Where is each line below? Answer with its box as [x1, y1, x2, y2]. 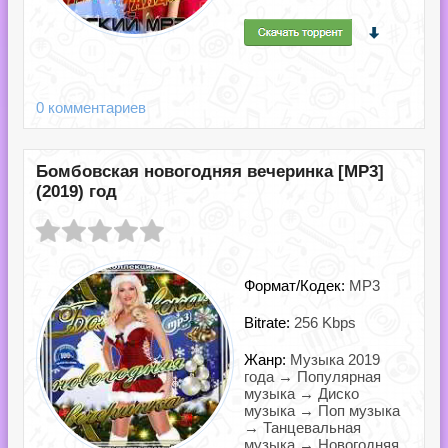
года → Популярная [244, 368, 381, 385]
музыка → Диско [244, 385, 359, 402]
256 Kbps [294, 314, 356, 331]
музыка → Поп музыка [244, 402, 400, 419]
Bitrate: [244, 314, 294, 331]
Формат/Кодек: [244, 277, 349, 294]
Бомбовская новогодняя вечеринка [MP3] [36, 162, 384, 181]
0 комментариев [36, 99, 146, 116]
